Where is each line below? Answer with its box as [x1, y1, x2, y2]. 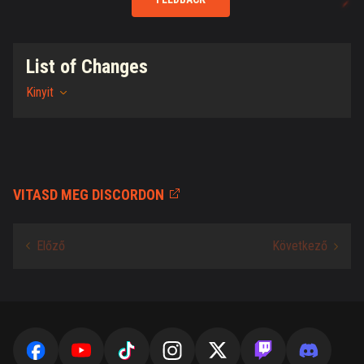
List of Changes [26, 55, 148, 78]
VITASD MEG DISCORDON [13, 186, 164, 203]
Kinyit [26, 84, 54, 100]
